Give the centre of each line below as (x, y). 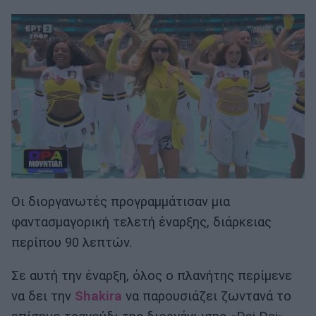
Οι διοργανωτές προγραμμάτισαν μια (121, 201)
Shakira (98, 297)
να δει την (43, 297)
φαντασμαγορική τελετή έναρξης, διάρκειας (141, 222)
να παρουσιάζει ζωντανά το (207, 297)
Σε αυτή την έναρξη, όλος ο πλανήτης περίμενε (152, 276)
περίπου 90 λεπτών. (72, 242)
